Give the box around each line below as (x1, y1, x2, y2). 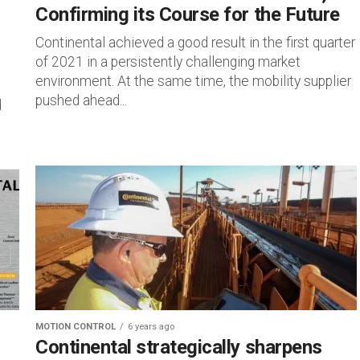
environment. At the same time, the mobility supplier (35, 73, 351, 89)
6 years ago (128, 321, 174, 332)
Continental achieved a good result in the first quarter (35, 35, 355, 51)
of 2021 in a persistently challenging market (35, 54, 301, 70)
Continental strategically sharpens (35, 336, 322, 358)
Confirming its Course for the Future (35, 3, 340, 26)
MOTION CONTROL (35, 321, 116, 332)
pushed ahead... (35, 92, 127, 108)
